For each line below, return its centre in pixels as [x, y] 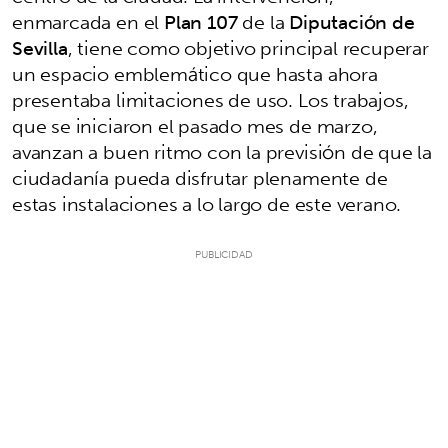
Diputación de [352, 21]
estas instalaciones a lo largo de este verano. [207, 203]
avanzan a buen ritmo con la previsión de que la [222, 151]
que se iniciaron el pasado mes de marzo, [195, 125]
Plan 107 [200, 21]
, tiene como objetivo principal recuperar [248, 47]
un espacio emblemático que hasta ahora [195, 73]
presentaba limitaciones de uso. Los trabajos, [210, 99]
